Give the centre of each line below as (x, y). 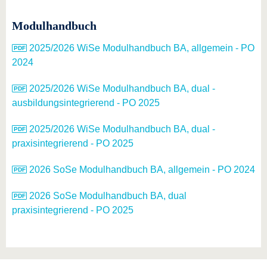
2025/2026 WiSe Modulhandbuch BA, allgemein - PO (142, 48)
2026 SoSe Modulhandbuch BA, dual (108, 196)
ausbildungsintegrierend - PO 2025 (86, 103)
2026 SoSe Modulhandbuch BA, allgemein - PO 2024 (142, 170)
